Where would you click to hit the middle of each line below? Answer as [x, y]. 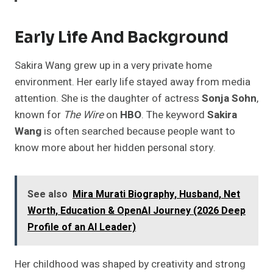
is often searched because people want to [138, 132]
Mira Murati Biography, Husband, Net [156, 195]
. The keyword [174, 115]
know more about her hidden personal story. [115, 148]
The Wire [83, 115]
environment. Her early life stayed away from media [133, 82]
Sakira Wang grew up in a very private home [113, 66]
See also [48, 195]
